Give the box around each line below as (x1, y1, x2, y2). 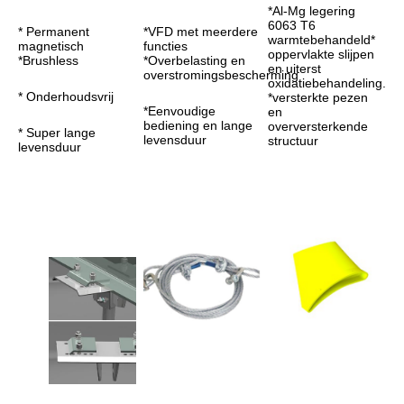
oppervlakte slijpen (268, 47, 375, 61)
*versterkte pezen (268, 90, 369, 105)
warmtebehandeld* (268, 32, 376, 47)
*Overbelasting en (142, 53, 245, 68)
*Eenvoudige (142, 104, 216, 118)
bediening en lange (142, 118, 252, 133)
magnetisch (18, 39, 84, 53)
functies (142, 39, 188, 53)
